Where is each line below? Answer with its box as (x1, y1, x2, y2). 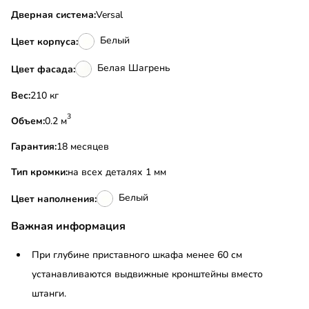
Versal (96, 8, 123, 22)
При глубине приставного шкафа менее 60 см (32, 248, 242, 262)
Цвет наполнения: (11, 192, 97, 206)
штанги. (32, 287, 66, 301)
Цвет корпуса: (11, 34, 78, 48)
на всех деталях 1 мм (68, 166, 166, 179)
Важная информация (11, 219, 126, 235)
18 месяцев (57, 140, 109, 154)
